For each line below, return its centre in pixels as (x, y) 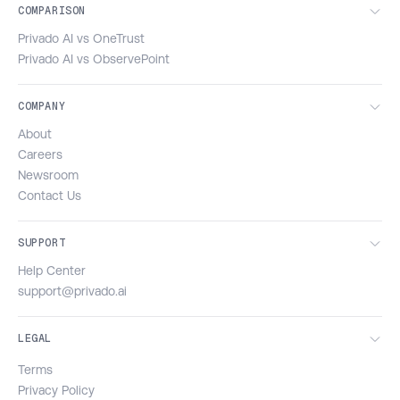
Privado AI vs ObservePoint (94, 58)
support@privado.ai (72, 291)
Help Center (52, 270)
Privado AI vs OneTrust (81, 38)
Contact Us (50, 195)
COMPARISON (52, 10)
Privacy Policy (56, 390)
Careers (40, 154)
